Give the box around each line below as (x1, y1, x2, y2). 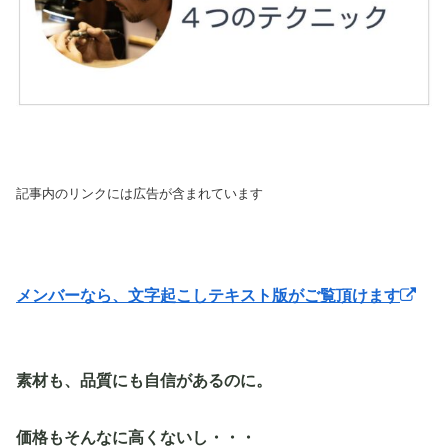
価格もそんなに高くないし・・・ (16, 428, 256, 446)
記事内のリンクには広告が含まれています (16, 186, 263, 202)
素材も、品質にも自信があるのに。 (16, 372, 272, 390)
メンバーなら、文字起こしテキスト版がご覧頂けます (16, 287, 400, 305)
